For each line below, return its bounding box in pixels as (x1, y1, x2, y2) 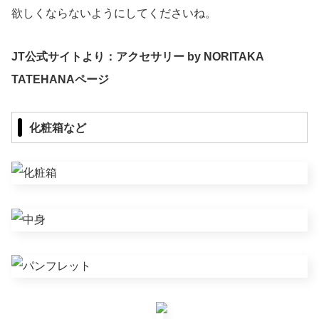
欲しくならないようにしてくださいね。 (11, 7, 216, 20)
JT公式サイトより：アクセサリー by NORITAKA (11, 50, 263, 63)
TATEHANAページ (11, 73, 109, 85)
